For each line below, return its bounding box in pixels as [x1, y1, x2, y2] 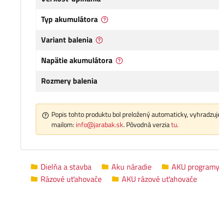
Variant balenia [41, 34, 92, 46]
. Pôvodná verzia [123, 119, 171, 130]
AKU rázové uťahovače [122, 173, 197, 185]
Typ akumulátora [41, 13, 98, 25]
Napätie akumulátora [41, 54, 112, 66]
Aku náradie [111, 160, 152, 173]
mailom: [51, 119, 76, 130]
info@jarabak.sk [76, 119, 123, 130]
